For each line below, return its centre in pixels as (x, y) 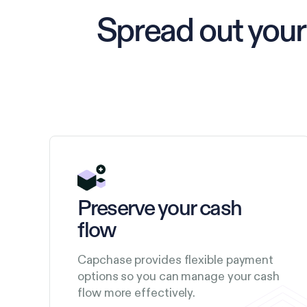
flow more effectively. (137, 293)
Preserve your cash (160, 209)
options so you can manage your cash (179, 276)
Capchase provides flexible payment (176, 260)
